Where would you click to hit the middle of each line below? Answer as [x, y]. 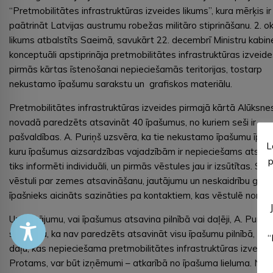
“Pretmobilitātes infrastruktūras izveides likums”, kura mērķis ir [140, 10]
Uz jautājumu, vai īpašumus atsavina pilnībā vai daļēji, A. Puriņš [140, 219]
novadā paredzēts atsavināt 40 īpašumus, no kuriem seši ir [133, 122]
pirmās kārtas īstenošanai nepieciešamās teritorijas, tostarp [136, 69]
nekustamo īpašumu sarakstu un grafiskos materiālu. [121, 83]
